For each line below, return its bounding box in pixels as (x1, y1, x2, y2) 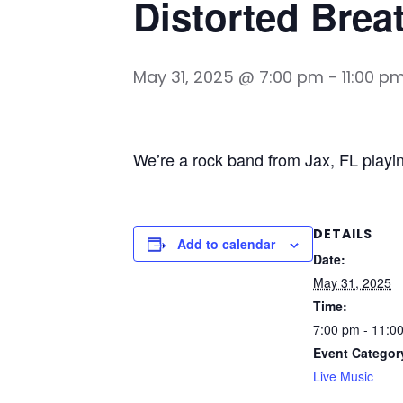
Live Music (313, 367, 373, 385)
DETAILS (313, 225, 372, 243)
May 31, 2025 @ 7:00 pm (133, 66, 324, 88)
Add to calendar (177, 235, 275, 253)
